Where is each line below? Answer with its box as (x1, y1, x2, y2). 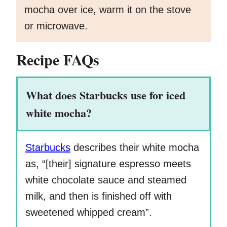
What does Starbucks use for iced (26, 87, 185, 104)
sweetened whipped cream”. (25, 207, 152, 218)
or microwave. (24, 20, 88, 32)
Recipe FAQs (16, 48, 99, 71)
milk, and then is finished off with (25, 191, 172, 202)
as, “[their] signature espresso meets (25, 158, 191, 170)
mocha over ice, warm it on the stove (24, 4, 191, 16)
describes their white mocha (70, 142, 199, 154)
